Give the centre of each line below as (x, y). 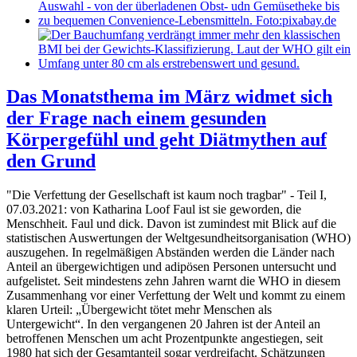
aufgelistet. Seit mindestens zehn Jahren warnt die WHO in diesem (173, 281)
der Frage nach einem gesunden (136, 118)
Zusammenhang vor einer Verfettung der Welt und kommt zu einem (176, 296)
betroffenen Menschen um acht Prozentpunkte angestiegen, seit (165, 339)
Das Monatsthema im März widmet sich (169, 97)
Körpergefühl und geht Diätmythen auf (167, 140)
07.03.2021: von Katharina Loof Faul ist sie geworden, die (154, 210)
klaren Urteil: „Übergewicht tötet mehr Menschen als (139, 310)
